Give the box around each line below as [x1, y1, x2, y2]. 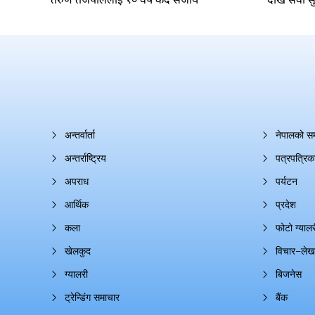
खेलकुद [65, 245, 91, 257]
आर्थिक [65, 198, 89, 211]
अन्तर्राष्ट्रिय [65, 152, 106, 165]
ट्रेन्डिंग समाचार [65, 291, 120, 304]
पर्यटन [276, 175, 297, 188]
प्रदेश [276, 198, 296, 211]
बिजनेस [276, 268, 302, 281]
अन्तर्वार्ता [65, 129, 95, 141]
